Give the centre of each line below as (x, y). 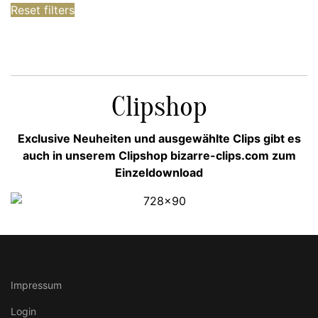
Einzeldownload (159, 173)
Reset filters (43, 10)
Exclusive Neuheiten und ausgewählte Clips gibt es (159, 139)
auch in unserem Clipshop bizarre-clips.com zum (159, 156)
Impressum (36, 285)
